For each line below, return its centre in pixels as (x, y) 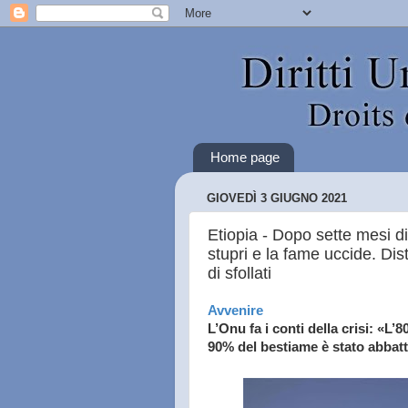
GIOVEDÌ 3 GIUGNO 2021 (277, 199)
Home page (245, 158)
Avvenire (235, 311)
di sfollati (240, 273)
